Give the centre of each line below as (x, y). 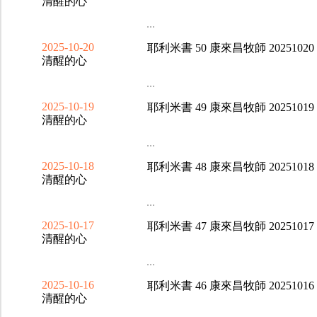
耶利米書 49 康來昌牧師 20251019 (230, 107)
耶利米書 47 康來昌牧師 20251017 (230, 226)
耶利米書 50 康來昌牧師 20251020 (230, 48)
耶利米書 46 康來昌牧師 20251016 (230, 286)
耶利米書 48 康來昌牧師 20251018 (230, 167)
